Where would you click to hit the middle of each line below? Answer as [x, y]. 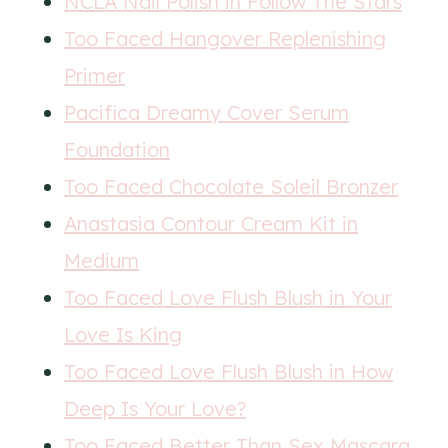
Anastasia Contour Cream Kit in [211, 223]
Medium [101, 260]
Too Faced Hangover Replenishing [225, 38]
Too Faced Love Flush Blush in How [228, 371]
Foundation [117, 149]
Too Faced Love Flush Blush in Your [228, 297]
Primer [94, 75]
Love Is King [123, 334]
